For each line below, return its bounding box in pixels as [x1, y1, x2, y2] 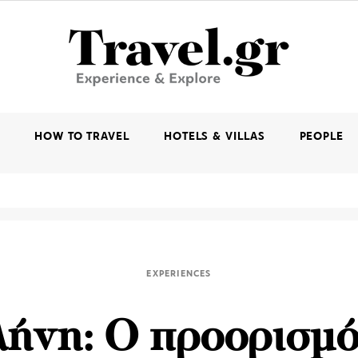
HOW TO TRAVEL [34, 130, 129, 143]
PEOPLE [299, 130, 344, 143]
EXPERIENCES [146, 269, 212, 279]
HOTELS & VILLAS [163, 130, 265, 143]
